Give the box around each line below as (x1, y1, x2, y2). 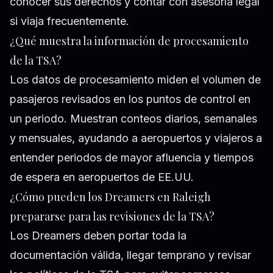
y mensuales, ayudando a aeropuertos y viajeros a (10, 132, 262, 145)
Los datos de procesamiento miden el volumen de (10, 73, 261, 87)
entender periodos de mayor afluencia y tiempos (10, 151, 253, 165)
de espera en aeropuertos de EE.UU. (10, 171, 194, 184)
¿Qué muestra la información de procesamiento (10, 34, 249, 49)
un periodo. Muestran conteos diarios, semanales (10, 112, 257, 126)
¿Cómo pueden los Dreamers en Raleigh (10, 190, 211, 205)
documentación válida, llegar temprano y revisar (10, 249, 251, 262)
